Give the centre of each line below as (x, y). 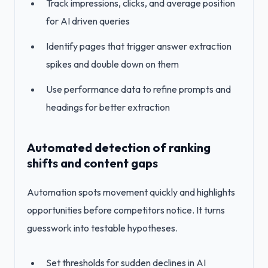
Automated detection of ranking (119, 147)
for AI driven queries (88, 21)
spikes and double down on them (112, 64)
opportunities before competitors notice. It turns (126, 210)
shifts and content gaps (92, 163)
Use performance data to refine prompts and (138, 89)
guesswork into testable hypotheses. (102, 228)
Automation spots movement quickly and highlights (131, 192)
